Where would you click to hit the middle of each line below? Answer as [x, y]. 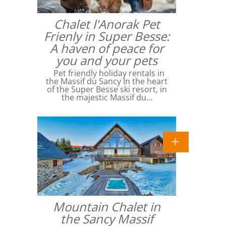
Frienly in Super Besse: [107, 36]
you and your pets [107, 61]
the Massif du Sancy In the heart [107, 81]
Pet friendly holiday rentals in [107, 73]
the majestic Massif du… [107, 98]
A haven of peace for [107, 48]
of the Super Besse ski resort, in [107, 90]
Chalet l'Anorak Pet [107, 24]
